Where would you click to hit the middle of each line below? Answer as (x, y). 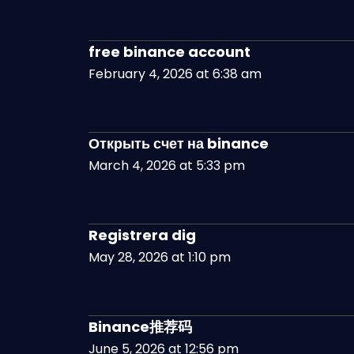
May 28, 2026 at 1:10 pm (160, 257)
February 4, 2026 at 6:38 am (175, 73)
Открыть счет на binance (179, 143)
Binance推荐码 (140, 326)
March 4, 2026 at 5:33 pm (167, 165)
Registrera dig (142, 235)
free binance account (169, 51)
